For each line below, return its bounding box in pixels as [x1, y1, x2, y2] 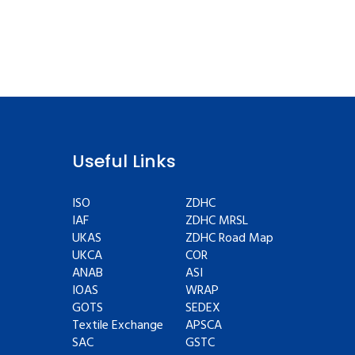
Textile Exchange [72, 315, 163, 336]
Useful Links [72, 149, 176, 174]
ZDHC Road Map [185, 228, 273, 249]
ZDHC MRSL [185, 211, 248, 231]
